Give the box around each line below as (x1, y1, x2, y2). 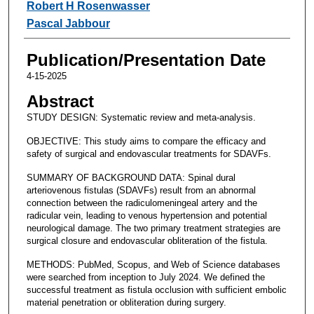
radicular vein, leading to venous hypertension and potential (26, 210, 267, 221)
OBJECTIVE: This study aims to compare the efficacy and (26, 135, 266, 146)
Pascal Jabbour (26, 17, 110, 29)
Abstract (26, 91, 94, 111)
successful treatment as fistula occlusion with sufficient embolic (26, 284, 287, 295)
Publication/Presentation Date (26, 50, 266, 69)
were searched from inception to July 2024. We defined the (26, 271, 265, 282)
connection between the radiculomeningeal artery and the (26, 197, 257, 208)
